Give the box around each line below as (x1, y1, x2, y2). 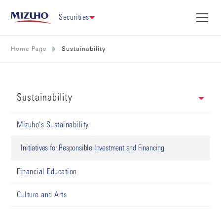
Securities (59, 13, 89, 22)
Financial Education (17, 168, 77, 176)
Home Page (11, 46, 47, 52)
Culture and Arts (17, 191, 67, 200)
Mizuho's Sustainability (17, 121, 89, 129)
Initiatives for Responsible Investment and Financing (21, 145, 164, 153)
